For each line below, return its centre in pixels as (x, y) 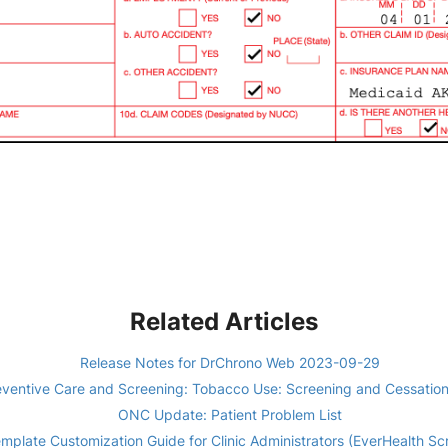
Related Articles (224, 322)
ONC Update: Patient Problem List (229, 415)
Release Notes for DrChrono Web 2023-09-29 (229, 363)
